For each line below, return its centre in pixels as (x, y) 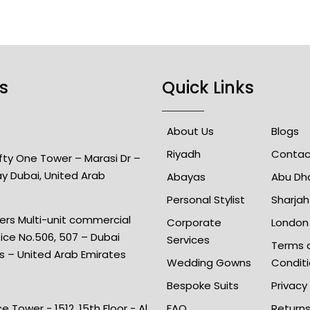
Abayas (186, 177)
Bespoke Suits (203, 286)
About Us (190, 131)
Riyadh (184, 154)
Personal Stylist (206, 200)
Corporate (194, 223)
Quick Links (208, 88)
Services (188, 240)
